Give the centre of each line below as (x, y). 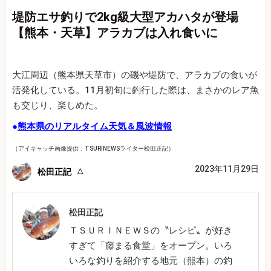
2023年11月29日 (227, 169)
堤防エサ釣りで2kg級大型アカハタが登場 (125, 17)
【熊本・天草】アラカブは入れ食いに (115, 33)
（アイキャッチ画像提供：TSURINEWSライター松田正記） (93, 149)
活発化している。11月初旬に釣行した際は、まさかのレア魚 (135, 90)
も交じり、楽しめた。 (57, 106)
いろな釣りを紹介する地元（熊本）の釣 (151, 261)
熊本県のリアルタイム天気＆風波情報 (95, 127)
